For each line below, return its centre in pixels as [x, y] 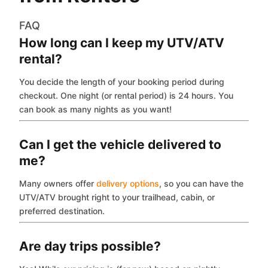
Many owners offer [58, 183]
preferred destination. [62, 211]
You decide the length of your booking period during [122, 81]
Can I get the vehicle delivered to [120, 144]
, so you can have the [201, 183]
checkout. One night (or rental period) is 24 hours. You [126, 95]
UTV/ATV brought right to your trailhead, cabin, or [117, 197]
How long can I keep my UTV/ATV [122, 42]
